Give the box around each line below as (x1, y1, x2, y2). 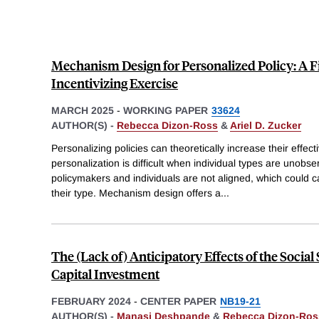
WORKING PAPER (123, 104, 208, 116)
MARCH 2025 (51, 104, 114, 116)
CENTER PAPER (140, 295, 216, 307)
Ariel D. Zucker (230, 119, 301, 131)
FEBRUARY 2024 (51, 295, 131, 307)
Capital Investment (51, 264, 159, 283)
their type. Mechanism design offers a (51, 187, 221, 199)
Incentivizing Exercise (51, 73, 178, 92)
